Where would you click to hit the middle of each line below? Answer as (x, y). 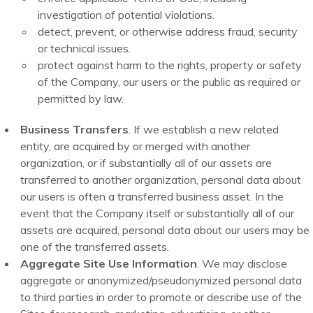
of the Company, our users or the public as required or (169, 82)
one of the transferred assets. (95, 247)
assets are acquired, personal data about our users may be (165, 230)
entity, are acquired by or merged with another (136, 146)
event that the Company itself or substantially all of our (158, 213)
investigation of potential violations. (126, 15)
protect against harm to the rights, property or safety (170, 65)
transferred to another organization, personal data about (161, 180)
